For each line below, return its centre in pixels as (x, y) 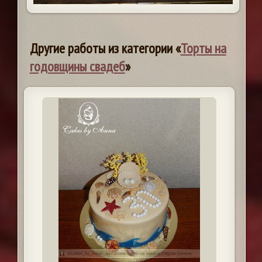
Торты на (203, 49)
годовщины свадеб (77, 67)
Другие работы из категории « (105, 49)
